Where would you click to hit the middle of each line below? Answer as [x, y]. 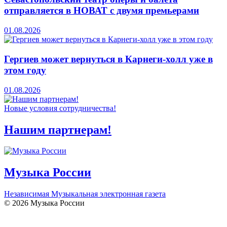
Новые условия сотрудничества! [60, 108]
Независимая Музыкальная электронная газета [85, 194]
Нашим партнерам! [58, 129]
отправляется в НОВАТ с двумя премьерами [102, 11]
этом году [25, 70]
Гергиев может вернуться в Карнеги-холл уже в [108, 59]
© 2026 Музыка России [44, 203]
